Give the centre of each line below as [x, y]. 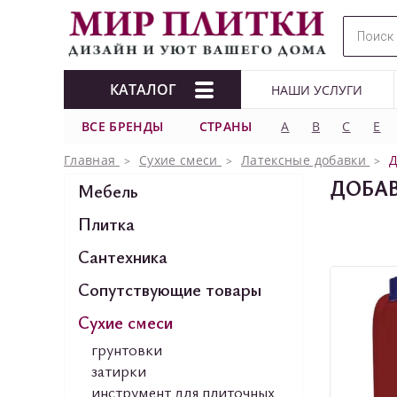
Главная [90, 160]
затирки [119, 370]
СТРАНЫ [226, 126]
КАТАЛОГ [143, 90]
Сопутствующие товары [170, 289]
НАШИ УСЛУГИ [317, 90]
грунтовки [127, 349]
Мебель [108, 191]
